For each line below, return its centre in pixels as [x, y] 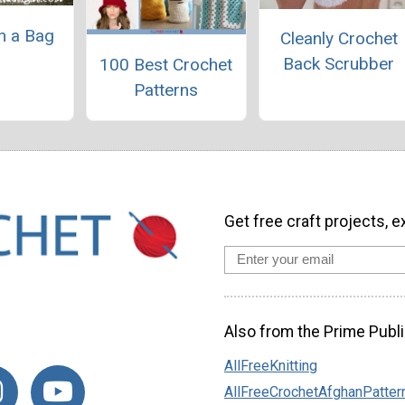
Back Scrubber [339, 64]
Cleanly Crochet [339, 39]
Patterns [166, 89]
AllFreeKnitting [271, 366]
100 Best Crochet [166, 64]
